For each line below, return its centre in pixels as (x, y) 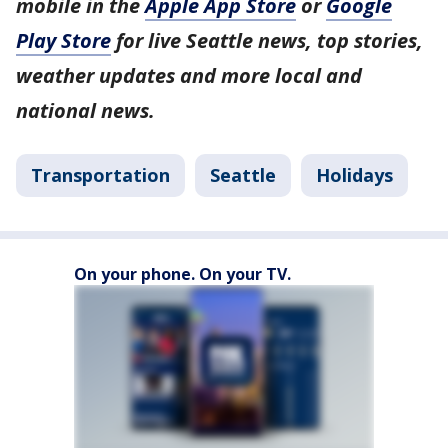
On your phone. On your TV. (182, 274)
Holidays (354, 175)
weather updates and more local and (189, 75)
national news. (85, 110)
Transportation (100, 175)
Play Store (63, 40)
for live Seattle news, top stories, (267, 40)
